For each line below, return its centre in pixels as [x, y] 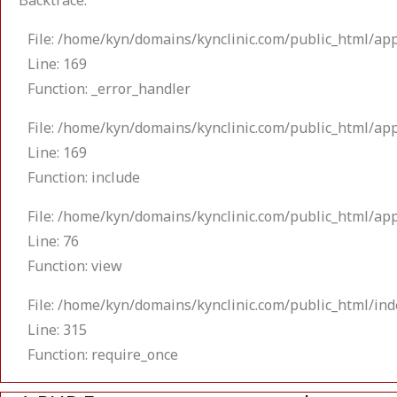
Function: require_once [103, 356]
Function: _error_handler [109, 90]
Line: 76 [53, 242]
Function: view [75, 267]
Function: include [84, 179]
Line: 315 [57, 331]
